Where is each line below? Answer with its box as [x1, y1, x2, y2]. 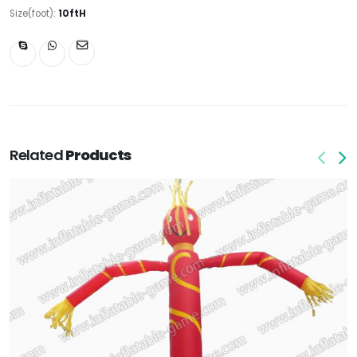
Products [65, 145, 131, 166]
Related [10, 145, 65, 166]
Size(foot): [10, 7, 58, 21]
